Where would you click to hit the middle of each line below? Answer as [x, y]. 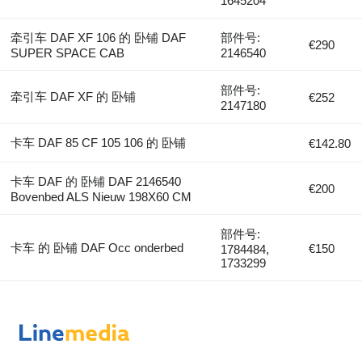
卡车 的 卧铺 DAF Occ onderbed [97, 248]
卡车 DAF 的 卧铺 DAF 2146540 [95, 182]
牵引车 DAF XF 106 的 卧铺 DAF [98, 38]
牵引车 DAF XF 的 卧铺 [73, 97]
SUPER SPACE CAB [67, 53]
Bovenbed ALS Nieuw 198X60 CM [101, 197]
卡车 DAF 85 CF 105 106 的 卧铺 [98, 143]
